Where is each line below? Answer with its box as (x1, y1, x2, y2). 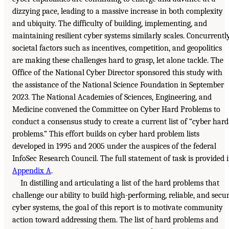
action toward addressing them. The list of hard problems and (12, 215, 218, 224)
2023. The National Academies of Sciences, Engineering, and (12, 92, 212, 102)
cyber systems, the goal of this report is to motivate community (12, 202, 223, 212)
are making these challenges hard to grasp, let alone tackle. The (12, 55, 223, 65)
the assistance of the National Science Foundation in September (12, 80, 224, 89)
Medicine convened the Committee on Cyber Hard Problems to (12, 104, 220, 114)
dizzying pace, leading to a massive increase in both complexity (12, 6, 223, 16)
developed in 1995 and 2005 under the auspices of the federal (12, 141, 216, 151)
